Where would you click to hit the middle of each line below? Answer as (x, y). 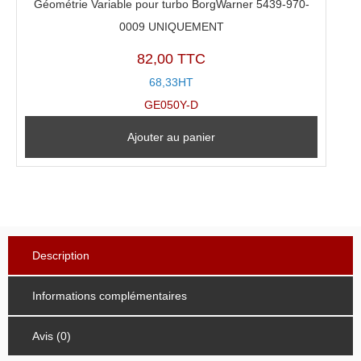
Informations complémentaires (110, 295)
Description (61, 255)
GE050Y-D (172, 104)
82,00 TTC (172, 58)
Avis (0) (52, 336)
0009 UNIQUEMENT (171, 27)
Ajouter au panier (172, 137)
